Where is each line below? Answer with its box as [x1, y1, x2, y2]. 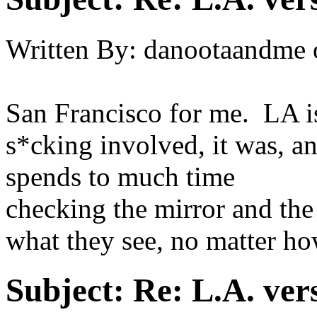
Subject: [6, 272, 125, 309]
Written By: [6, 33, 137, 64]
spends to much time [6, 161, 235, 192]
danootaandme [144, 33, 306, 64]
